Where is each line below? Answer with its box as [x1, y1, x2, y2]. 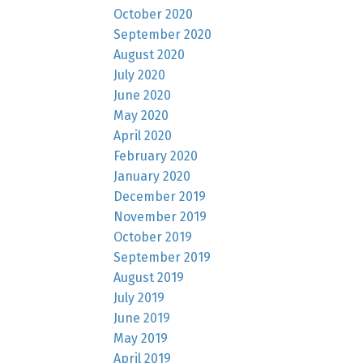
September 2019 [113, 249, 211, 265]
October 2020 [113, 6, 194, 22]
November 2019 [113, 208, 207, 224]
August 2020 [113, 46, 186, 62]
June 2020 [113, 87, 172, 103]
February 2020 [113, 147, 199, 164]
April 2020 [113, 127, 173, 143]
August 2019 [113, 269, 185, 285]
